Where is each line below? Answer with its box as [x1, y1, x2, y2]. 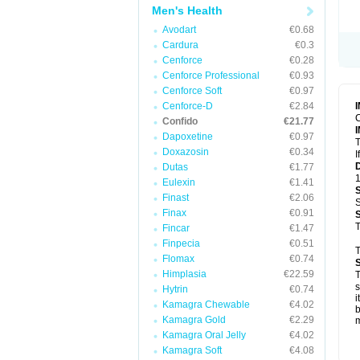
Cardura [162, 39, 198, 51]
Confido [162, 116, 198, 127]
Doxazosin [162, 146, 209, 157]
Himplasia [162, 268, 207, 280]
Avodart [162, 24, 196, 35]
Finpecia [162, 238, 200, 249]
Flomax [162, 253, 194, 264]
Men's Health [152, 4, 223, 17]
